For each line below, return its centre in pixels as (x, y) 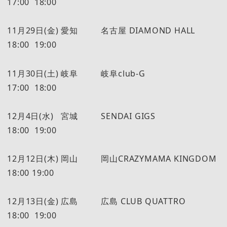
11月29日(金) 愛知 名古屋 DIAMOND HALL (111, 31)
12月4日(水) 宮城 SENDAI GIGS (107, 116)
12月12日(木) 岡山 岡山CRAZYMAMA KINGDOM (112, 159)
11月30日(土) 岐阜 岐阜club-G (107, 73)
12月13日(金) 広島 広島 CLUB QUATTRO (110, 201)
